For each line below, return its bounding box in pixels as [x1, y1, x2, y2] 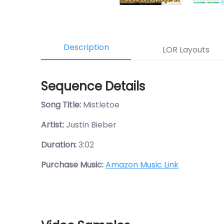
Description [63, 41, 109, 53]
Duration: [41, 139, 76, 150]
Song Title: [41, 99, 83, 110]
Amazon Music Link [105, 159, 178, 170]
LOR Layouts [162, 44, 209, 55]
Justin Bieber [66, 119, 116, 130]
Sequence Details [41, 78, 145, 94]
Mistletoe [83, 99, 119, 110]
